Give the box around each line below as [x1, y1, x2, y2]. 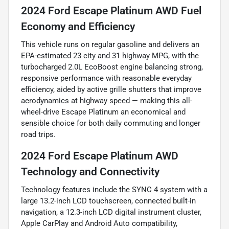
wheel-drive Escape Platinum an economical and [21, 107, 186, 117]
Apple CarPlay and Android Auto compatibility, [21, 218, 177, 228]
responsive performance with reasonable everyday [21, 73, 192, 83]
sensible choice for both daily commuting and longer [21, 118, 200, 128]
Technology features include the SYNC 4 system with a [21, 185, 208, 194]
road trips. [21, 129, 56, 139]
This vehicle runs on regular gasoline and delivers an [21, 39, 199, 49]
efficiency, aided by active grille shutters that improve [21, 84, 201, 94]
